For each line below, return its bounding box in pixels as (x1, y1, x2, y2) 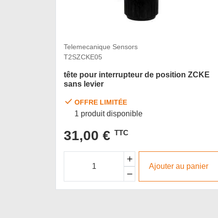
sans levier (64, 80, 104, 89)
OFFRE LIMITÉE (74, 98, 127, 107)
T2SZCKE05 (64, 53, 102, 61)
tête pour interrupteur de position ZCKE (64, 71, 210, 79)
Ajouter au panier (149, 162, 209, 171)
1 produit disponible (74, 109, 143, 118)
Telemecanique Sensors (64, 43, 138, 51)
